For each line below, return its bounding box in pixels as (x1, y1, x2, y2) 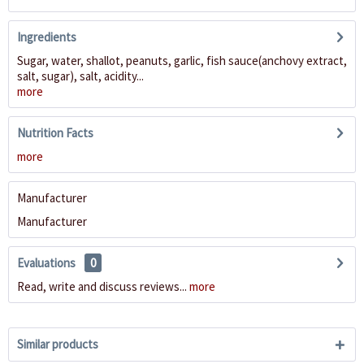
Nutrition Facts (17, 125, 93, 141)
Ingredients (17, 29, 76, 45)
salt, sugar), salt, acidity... (17, 68, 144, 84)
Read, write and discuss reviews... (17, 279, 187, 295)
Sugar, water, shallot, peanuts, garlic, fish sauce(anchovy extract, (17, 53, 347, 69)
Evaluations (17, 255, 76, 271)
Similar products (17, 336, 98, 353)
